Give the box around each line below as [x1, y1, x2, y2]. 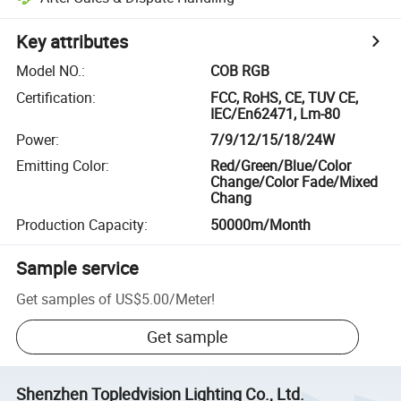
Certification [16, 87, 93, 107]
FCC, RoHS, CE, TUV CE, [210, 87, 359, 107]
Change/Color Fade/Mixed [210, 172, 379, 192]
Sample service [16, 255, 140, 280]
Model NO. [16, 61, 82, 81]
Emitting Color [16, 156, 107, 176]
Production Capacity [16, 214, 145, 235]
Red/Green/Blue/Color [210, 156, 352, 176]
